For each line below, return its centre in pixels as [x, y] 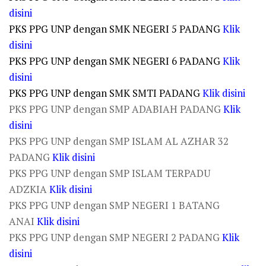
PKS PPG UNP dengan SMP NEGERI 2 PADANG [115, 237]
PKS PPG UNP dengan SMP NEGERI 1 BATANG [114, 205]
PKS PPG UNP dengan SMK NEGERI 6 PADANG [116, 61]
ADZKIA [29, 189]
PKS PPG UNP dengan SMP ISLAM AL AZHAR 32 [119, 141]
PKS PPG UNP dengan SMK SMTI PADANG [106, 93]
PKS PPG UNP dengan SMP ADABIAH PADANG [116, 109]
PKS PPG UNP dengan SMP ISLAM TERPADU [110, 173]
